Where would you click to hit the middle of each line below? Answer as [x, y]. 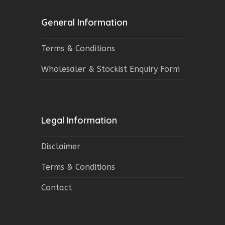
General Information [85, 22]
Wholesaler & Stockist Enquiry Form [111, 69]
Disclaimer [61, 146]
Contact [57, 187]
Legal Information [79, 120]
